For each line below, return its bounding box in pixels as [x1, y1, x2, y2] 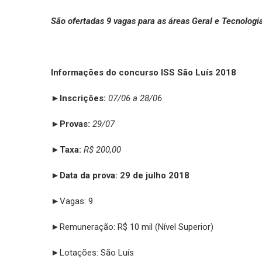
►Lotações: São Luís [51, 247, 134, 258]
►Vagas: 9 [51, 195, 93, 206]
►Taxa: [51, 144, 81, 155]
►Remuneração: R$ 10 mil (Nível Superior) [51, 221, 213, 232]
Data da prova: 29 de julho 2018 [60, 170, 189, 181]
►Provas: [51, 118, 90, 129]
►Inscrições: [51, 92, 106, 104]
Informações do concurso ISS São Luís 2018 [51, 67, 236, 78]
